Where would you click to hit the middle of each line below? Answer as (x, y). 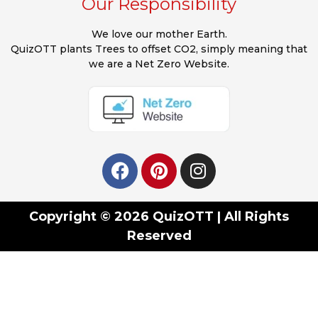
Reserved (159, 235)
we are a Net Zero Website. (159, 64)
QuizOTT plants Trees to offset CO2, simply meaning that (159, 49)
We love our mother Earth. (159, 34)
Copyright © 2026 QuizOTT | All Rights (159, 216)
